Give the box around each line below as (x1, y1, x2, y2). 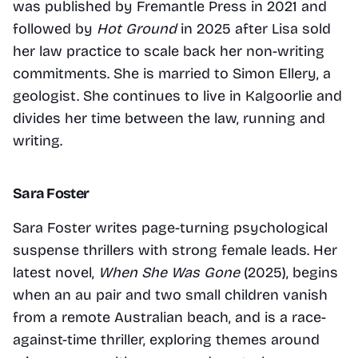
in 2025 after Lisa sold (177, 19, 331, 38)
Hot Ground (97, 19, 177, 38)
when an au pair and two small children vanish (13, 285, 328, 304)
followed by (13, 19, 97, 38)
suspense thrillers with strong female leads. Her (13, 241, 337, 259)
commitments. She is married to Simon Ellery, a (13, 64, 331, 82)
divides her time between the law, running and (13, 109, 325, 127)
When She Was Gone (98, 263, 240, 281)
